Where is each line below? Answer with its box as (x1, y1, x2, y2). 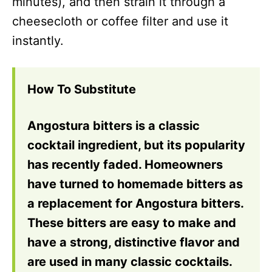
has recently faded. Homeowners (27, 157, 223, 172)
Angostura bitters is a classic (27, 118, 200, 133)
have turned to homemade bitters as (27, 177, 243, 191)
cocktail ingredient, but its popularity (27, 138, 245, 152)
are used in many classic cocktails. (27, 254, 233, 269)
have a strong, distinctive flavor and (27, 235, 240, 250)
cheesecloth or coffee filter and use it (12, 14, 228, 29)
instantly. (12, 33, 64, 48)
